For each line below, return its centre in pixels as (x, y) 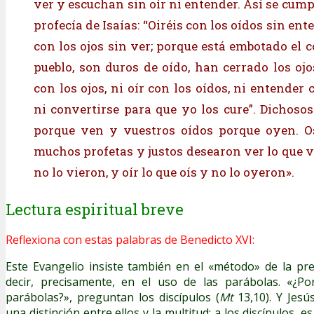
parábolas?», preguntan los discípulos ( (112, 297)
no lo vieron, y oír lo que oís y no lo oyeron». (165, 172)
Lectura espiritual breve (95, 209)
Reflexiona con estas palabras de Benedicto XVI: (130, 239)
